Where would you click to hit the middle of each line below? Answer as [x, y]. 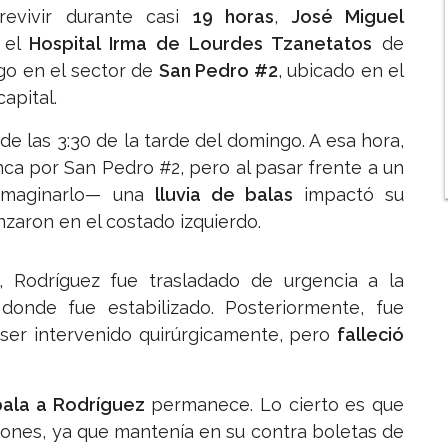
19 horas [233, 17]
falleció [370, 335]
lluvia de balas [223, 195]
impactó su [348, 195]
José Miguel [348, 17]
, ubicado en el [340, 71]
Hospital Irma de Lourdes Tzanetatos [201, 44]
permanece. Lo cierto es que [274, 405]
